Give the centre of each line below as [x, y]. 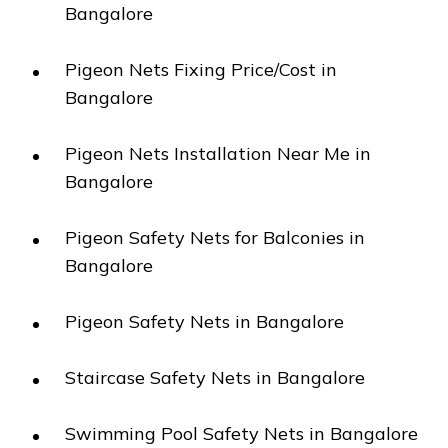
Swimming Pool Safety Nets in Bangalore [242, 433]
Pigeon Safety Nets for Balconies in [215, 237]
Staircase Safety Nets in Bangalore [215, 377]
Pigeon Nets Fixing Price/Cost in [201, 69]
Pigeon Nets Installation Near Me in [218, 153]
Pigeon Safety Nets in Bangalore [205, 321]
